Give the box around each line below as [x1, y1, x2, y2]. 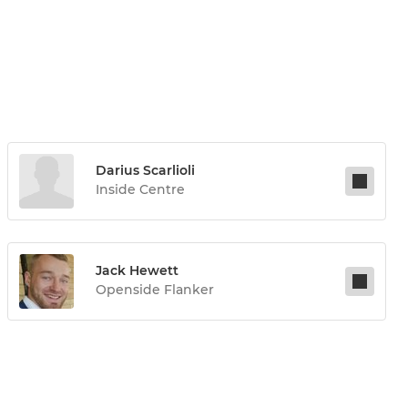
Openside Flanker [96, 281, 214, 299]
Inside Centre [96, 181, 185, 199]
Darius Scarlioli [96, 162, 195, 179]
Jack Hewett [96, 262, 178, 280]
